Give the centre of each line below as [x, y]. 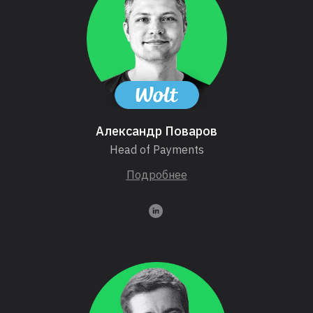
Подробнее [156, 175]
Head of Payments [156, 150]
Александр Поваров [156, 131]
